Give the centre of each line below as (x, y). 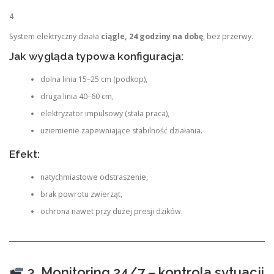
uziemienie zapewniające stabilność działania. (121, 131)
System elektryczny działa (55, 36)
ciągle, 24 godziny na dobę (152, 36)
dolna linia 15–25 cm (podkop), (94, 80)
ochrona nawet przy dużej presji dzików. (111, 211)
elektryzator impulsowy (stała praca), (105, 114)
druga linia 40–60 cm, (77, 97)
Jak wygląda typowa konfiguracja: (96, 56)
